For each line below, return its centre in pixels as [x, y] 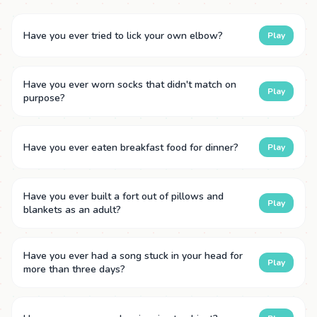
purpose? [44, 98]
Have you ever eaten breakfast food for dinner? [131, 147]
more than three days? [74, 270]
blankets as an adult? [72, 210]
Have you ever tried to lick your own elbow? [123, 35]
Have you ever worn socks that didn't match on [130, 85]
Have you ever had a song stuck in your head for [133, 256]
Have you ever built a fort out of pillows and [123, 197]
